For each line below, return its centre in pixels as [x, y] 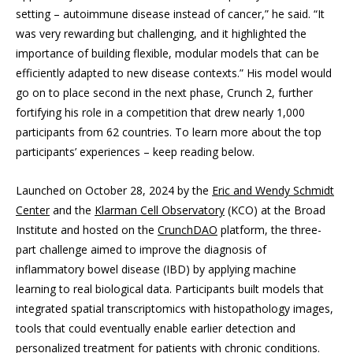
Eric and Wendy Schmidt [273, 191]
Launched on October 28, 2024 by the [114, 191]
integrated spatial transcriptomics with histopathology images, [175, 309]
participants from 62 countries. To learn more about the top [169, 132]
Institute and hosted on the [87, 230]
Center [33, 210]
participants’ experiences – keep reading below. [135, 152]
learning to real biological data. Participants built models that [170, 289]
